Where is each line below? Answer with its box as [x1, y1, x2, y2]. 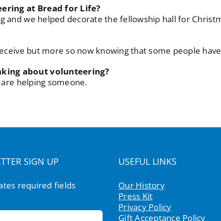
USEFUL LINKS [118, 155, 177, 168]
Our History [118, 180, 165, 191]
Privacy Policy [118, 201, 172, 213]
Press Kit [118, 190, 153, 202]
